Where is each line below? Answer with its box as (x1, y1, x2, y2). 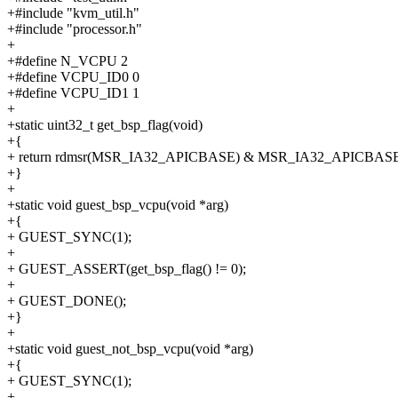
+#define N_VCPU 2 (7, 53, 128, 69)
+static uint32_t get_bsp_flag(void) (7, 117, 203, 133)
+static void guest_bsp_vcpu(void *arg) (7, 197, 228, 213)
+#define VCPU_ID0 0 (7, 69, 139, 85)
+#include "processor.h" (7, 21, 142, 37)
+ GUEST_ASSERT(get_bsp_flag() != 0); (7, 261, 246, 277)
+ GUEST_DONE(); (7, 293, 126, 309)
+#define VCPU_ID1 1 (7, 85, 139, 101)
